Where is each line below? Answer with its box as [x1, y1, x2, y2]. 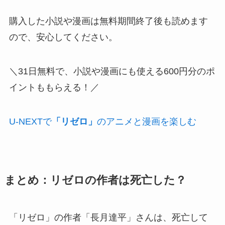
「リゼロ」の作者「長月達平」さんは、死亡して [9, 212, 208, 222]
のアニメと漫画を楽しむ [96, 116, 196, 127]
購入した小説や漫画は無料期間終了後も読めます [9, 16, 208, 26]
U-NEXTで [9, 116, 52, 127]
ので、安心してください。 [9, 32, 118, 42]
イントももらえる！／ [9, 82, 99, 92]
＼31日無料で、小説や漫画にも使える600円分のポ [9, 66, 215, 76]
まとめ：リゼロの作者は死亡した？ [4, 174, 186, 186]
